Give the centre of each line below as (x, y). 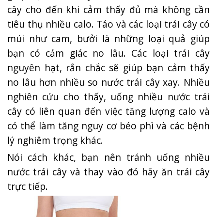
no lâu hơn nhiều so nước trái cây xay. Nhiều (108, 82)
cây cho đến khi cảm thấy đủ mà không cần (108, 9)
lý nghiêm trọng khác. (55, 140)
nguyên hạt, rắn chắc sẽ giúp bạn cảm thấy (108, 67)
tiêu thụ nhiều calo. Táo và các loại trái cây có (108, 24)
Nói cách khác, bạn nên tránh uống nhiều (108, 157)
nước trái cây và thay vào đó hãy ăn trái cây (108, 171)
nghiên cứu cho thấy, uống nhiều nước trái (108, 96)
